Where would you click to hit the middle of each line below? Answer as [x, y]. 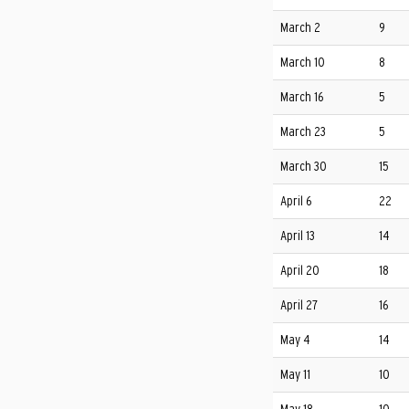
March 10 [302, 63]
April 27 [299, 306]
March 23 [303, 132]
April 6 [295, 202]
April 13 [297, 236]
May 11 [295, 375]
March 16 [301, 98]
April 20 [299, 271]
